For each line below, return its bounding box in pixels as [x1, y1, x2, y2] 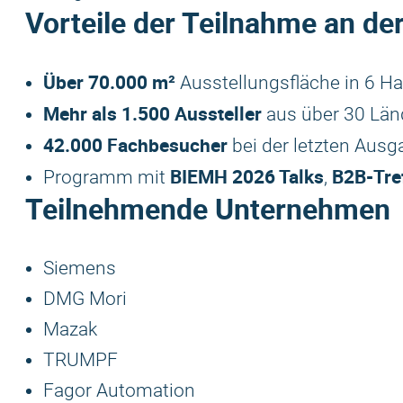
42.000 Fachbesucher [43, 132, 228, 157]
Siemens [43, 257, 116, 279]
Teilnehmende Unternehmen [25, 189, 390, 228]
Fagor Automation [43, 380, 195, 401]
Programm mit [43, 166, 170, 188]
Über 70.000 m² [43, 69, 175, 94]
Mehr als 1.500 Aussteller [43, 101, 262, 126]
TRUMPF [43, 349, 118, 371]
